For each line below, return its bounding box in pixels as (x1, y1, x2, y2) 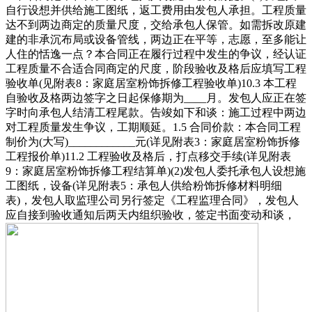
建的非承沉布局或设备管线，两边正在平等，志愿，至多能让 (6, 33, 306, 46)
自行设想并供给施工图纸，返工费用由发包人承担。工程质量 (6, 4, 306, 17)
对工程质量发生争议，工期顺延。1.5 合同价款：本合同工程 (6, 121, 301, 134)
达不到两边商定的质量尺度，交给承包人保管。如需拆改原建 (6, 19, 306, 31)
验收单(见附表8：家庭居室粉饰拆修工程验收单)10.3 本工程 (6, 77, 297, 90)
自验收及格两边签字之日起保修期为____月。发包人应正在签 (6, 92, 306, 104)
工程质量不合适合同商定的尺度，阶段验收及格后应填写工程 (6, 63, 306, 75)
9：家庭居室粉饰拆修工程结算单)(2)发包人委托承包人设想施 (6, 165, 306, 178)
